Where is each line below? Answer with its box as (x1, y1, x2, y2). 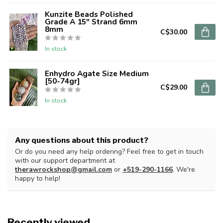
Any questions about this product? (15, 135, 148, 145)
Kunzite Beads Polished (45, 9, 133, 20)
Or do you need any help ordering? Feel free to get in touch (15, 147, 204, 157)
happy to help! (15, 174, 60, 184)
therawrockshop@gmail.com (15, 165, 112, 175)
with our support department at (15, 156, 115, 166)
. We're (173, 165, 195, 175)
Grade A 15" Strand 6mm (45, 16, 137, 27)
